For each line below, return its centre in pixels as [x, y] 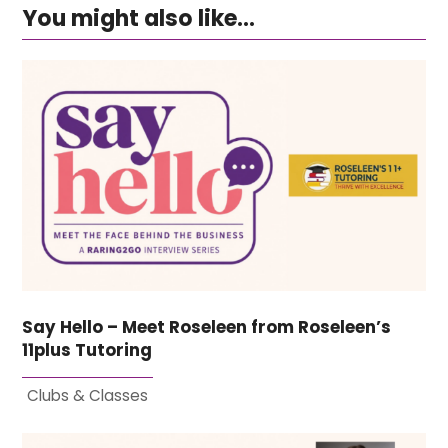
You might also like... [139, 19]
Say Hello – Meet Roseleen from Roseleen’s [207, 327]
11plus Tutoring [87, 350]
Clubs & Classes [88, 395]
